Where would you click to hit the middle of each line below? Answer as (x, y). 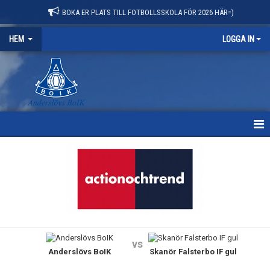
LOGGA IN (238, 39)
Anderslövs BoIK (79, 251)
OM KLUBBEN (31, 200)
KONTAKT (24, 226)
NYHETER (24, 174)
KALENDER (27, 253)
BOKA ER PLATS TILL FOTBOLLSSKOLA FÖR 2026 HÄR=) (148, 12)
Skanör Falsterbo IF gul (193, 251)
